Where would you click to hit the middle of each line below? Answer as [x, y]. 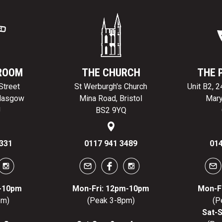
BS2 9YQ [111, 111]
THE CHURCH [111, 73]
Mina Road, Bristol [111, 99]
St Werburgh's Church [111, 87]
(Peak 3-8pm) [111, 201]
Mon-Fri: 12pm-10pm [111, 189]
